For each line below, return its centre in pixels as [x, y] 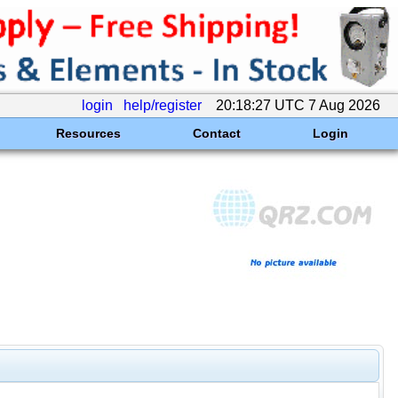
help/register [163, 105]
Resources [88, 133]
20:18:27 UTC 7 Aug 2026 [298, 105]
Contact [216, 133]
